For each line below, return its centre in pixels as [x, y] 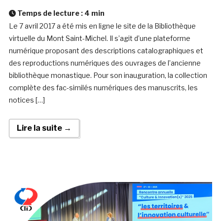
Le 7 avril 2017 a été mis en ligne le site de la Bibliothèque [102, 26]
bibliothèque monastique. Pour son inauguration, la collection [108, 75]
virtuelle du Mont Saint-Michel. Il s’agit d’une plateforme [99, 38]
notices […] [27, 100]
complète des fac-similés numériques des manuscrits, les [103, 88]
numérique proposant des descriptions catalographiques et [106, 51]
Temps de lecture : [50, 13]
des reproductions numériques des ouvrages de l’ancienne [105, 63]
